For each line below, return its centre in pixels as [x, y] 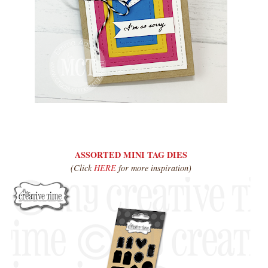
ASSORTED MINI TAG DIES [131, 154]
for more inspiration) [155, 167]
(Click [82, 167]
